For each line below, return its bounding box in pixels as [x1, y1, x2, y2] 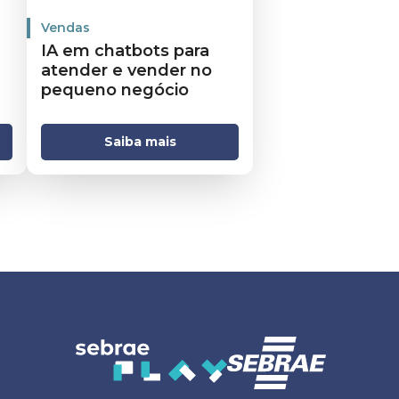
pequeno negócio [41, 79, 189, 100]
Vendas [41, 19, 90, 36]
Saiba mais [103, 134, 176, 151]
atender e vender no [41, 60, 212, 80]
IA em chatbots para [41, 40, 209, 61]
